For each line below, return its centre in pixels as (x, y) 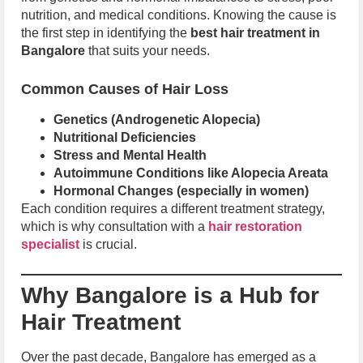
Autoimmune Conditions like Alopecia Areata (191, 173)
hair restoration (255, 226)
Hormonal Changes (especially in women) (181, 190)
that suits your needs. (147, 51)
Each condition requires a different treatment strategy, (173, 208)
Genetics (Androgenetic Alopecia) (157, 119)
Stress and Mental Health (130, 155)
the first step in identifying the (106, 33)
